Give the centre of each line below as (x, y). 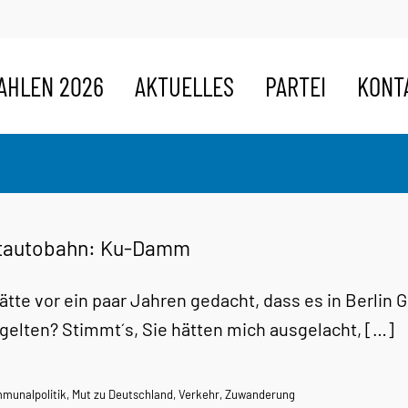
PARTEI (296, 86)
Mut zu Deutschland (122, 394)
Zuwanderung (260, 394)
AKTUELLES (184, 86)
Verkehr (199, 394)
